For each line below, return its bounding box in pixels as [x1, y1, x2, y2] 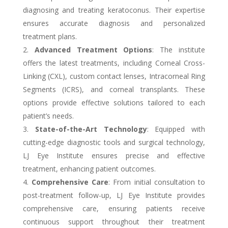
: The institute [152, 44, 206, 54]
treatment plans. [22, 31, 77, 41]
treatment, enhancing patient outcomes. [22, 163, 156, 174]
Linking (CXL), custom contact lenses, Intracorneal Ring [22, 71, 206, 81]
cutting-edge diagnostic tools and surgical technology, [22, 137, 206, 147]
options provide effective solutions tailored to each [22, 97, 206, 107]
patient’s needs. [22, 110, 74, 121]
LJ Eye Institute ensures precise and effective [22, 150, 206, 160]
